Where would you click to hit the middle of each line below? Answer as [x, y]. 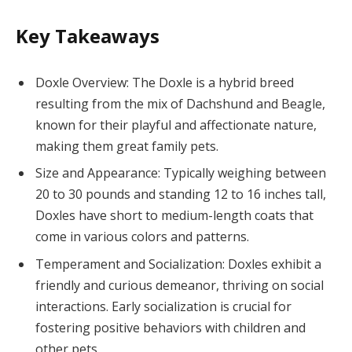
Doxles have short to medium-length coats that [174, 216]
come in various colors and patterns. [142, 237]
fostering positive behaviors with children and [170, 327]
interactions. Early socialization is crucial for [163, 306]
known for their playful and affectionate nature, [176, 125]
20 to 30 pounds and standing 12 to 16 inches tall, [181, 194]
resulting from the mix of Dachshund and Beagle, [180, 104]
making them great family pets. [127, 147]
